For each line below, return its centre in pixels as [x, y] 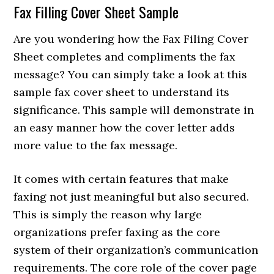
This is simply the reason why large [108, 214]
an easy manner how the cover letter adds [124, 127]
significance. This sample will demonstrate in [134, 109]
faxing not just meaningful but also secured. [131, 196]
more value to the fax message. [96, 145]
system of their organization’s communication [136, 250]
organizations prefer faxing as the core [117, 232]
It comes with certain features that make [121, 179]
